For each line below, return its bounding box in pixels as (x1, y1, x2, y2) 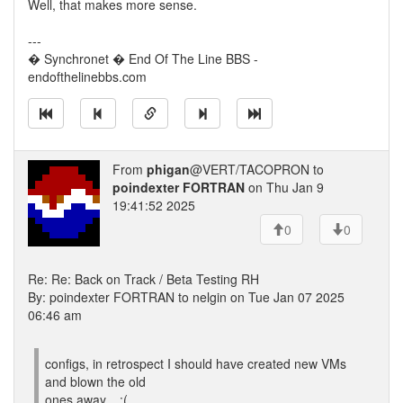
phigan (147, 160, 190, 178)
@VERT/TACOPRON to (190, 160, 324, 178)
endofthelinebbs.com (28, 67, 147, 85)
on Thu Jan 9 (245, 178, 324, 196)
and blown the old (45, 372, 146, 390)
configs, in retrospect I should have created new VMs (45, 354, 346, 372)
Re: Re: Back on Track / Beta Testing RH (28, 270, 259, 288)
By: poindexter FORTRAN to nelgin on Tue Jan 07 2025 (28, 288, 345, 306)
